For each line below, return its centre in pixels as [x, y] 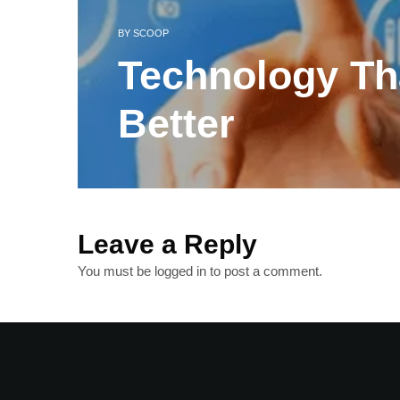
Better [176, 124]
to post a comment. [264, 271]
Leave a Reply [167, 244]
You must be [116, 271]
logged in [180, 271]
